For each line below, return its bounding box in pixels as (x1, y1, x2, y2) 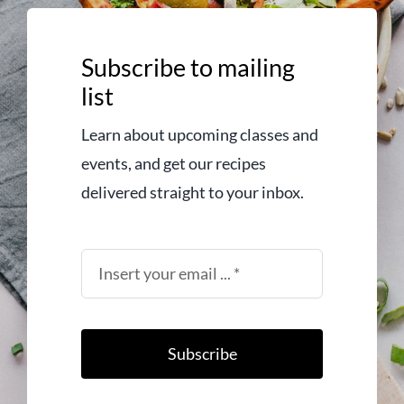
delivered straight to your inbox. (80, 181, 304, 202)
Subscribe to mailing (80, 51, 295, 82)
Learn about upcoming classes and (80, 124, 318, 144)
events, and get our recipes (80, 152, 266, 173)
